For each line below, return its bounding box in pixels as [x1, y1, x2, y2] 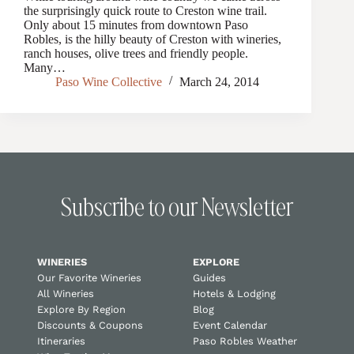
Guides [192, 271, 226, 284]
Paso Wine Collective [55, 74, 162, 88]
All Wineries [36, 287, 94, 299]
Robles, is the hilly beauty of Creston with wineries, [24, 32, 281, 46]
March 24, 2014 [179, 74, 259, 88]
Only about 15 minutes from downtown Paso [24, 17, 248, 32]
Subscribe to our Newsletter [60, 190, 293, 222]
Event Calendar [192, 318, 267, 331]
